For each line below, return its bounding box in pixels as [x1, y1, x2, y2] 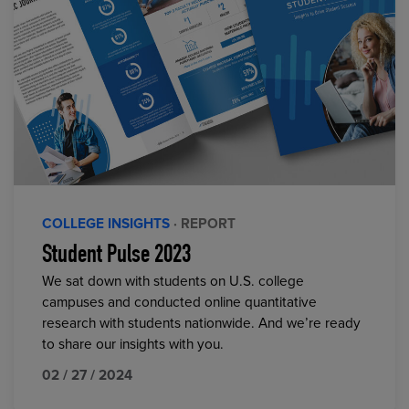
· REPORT [173, 215, 236, 233]
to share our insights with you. [42, 335, 225, 353]
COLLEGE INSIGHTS [42, 215, 171, 233]
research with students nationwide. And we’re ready [42, 314, 362, 332]
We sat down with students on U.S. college [42, 272, 305, 290]
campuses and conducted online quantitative [42, 293, 318, 311]
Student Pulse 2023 [42, 243, 192, 269]
